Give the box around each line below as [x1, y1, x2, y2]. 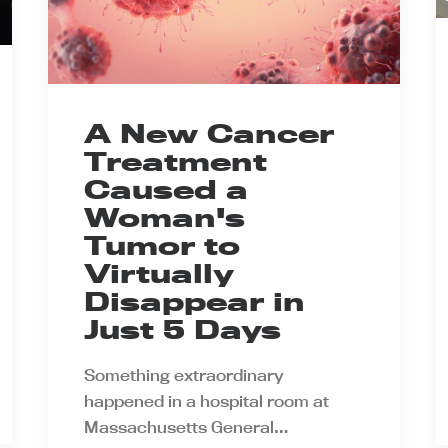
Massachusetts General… [84, 417, 289, 437]
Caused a [84, 174, 248, 205]
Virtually [84, 258, 234, 289]
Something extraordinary [84, 365, 284, 385]
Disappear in [84, 286, 305, 317]
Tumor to [84, 230, 240, 261]
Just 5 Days [84, 314, 281, 345]
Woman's [84, 202, 245, 233]
